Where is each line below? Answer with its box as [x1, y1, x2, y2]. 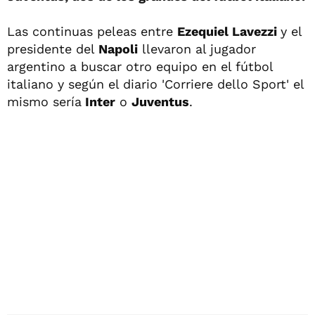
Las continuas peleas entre [7, 24, 177, 39]
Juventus [131, 94, 189, 109]
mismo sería [7, 94, 82, 109]
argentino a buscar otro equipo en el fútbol [7, 59, 273, 74]
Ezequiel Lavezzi [177, 24, 281, 39]
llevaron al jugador [138, 41, 256, 56]
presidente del [7, 41, 98, 56]
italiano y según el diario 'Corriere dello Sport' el [7, 77, 304, 91]
